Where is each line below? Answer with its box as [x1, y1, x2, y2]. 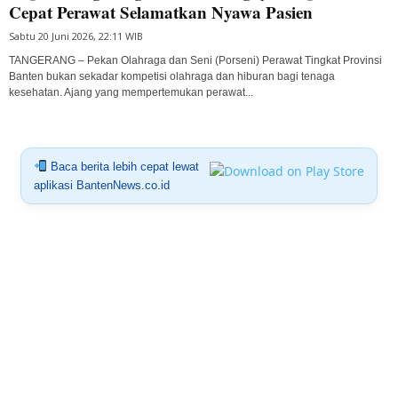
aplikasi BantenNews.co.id [33, 178, 170, 192]
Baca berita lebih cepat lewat [46, 159, 199, 173]
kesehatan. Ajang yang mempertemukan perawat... [9, 85, 253, 99]
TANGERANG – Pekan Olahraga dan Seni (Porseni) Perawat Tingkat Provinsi [9, 53, 382, 67]
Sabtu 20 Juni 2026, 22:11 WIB [9, 28, 143, 43]
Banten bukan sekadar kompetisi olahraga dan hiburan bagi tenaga [9, 69, 335, 83]
